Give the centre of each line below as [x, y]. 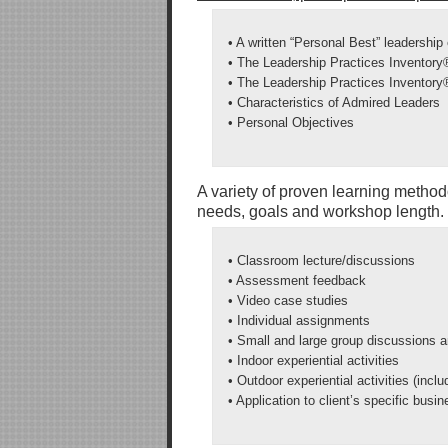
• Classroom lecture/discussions [321, 260]
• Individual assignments [299, 320]
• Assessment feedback [297, 280]
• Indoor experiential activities [313, 360]
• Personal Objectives [291, 122]
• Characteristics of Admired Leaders [334, 102]
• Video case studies [288, 300]
